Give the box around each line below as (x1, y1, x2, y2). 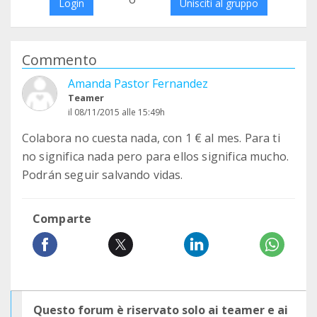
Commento (22, 50, 97, 69)
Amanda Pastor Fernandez (68, 76, 208, 91)
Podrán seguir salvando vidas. (22, 167, 183, 183)
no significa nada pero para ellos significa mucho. (22, 149, 289, 164)
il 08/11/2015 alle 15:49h (68, 106, 165, 118)
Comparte (33, 211, 92, 226)
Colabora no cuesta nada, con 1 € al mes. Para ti (22, 130, 280, 146)
